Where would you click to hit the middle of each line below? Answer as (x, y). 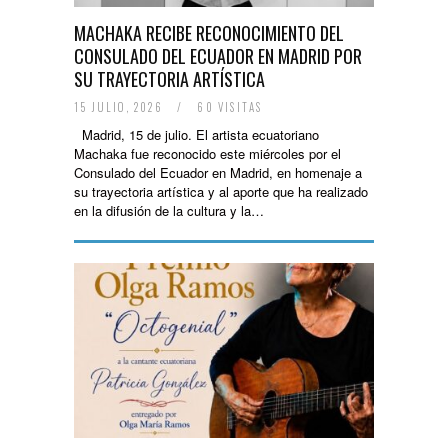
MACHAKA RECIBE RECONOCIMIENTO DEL (209, 33)
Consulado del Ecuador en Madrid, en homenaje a (218, 172)
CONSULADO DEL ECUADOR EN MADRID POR (218, 56)
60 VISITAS (228, 107)
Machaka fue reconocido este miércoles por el (207, 153)
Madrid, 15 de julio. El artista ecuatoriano (196, 134)
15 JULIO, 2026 (120, 107)
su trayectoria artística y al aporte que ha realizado (221, 191)
